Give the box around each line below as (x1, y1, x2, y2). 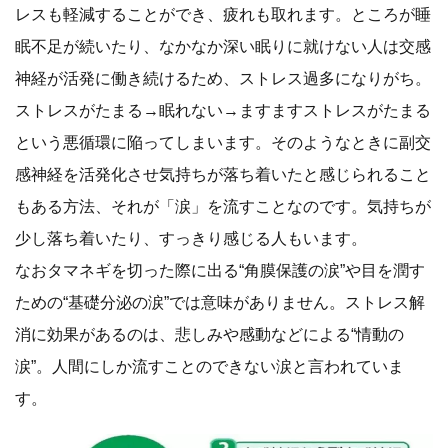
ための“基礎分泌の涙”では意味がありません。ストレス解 (15, 293, 425, 312)
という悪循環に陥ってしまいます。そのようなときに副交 (15, 133, 431, 152)
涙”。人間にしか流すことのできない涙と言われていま (15, 357, 404, 376)
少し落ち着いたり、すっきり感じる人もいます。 (15, 229, 367, 248)
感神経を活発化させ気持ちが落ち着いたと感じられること (15, 165, 431, 184)
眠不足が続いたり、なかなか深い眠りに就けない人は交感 (15, 37, 431, 56)
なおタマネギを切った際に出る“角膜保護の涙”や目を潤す (15, 261, 425, 280)
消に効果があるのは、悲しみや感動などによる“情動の (15, 325, 404, 344)
